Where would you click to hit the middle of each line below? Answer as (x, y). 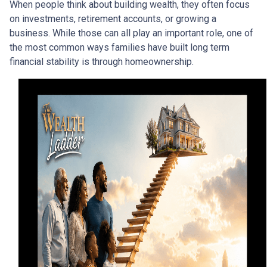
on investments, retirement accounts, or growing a (113, 18)
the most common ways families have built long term (119, 47)
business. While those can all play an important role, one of (131, 33)
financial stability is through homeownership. (102, 61)
